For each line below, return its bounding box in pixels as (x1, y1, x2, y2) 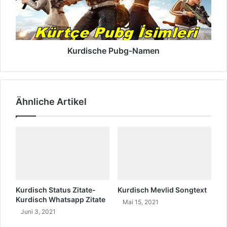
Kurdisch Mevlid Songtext (118, 185, 207, 194)
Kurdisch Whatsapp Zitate (16, 195, 105, 204)
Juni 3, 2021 (21, 207, 56, 215)
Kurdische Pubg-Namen (67, 46, 160, 56)
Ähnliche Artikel (16, 96, 87, 107)
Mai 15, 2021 (123, 198, 159, 206)
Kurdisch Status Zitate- (16, 185, 96, 194)
